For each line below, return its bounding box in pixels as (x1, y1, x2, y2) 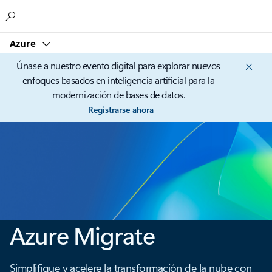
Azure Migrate (10, 219, 155, 251)
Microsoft (103, 7, 143, 19)
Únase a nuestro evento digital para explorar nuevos (16, 59, 220, 72)
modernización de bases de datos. (52, 88, 185, 101)
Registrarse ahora (88, 104, 154, 115)
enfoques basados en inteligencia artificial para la (22, 73, 215, 86)
